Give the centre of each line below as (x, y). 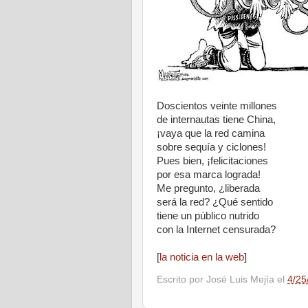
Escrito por (181, 279)
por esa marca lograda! (209, 175)
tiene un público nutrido (208, 216)
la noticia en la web (202, 257)
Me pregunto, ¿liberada (208, 188)
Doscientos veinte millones (217, 106)
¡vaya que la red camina (211, 133)
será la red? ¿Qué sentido (215, 202)
